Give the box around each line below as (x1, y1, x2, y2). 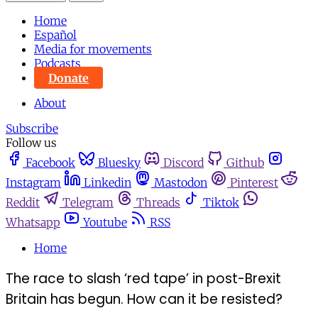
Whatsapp (6, 215, 60, 230)
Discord (163, 155, 204, 170)
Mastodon (154, 175, 207, 190)
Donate (48, 70, 89, 85)
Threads (136, 195, 180, 210)
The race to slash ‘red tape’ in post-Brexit (6, 269, 281, 289)
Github (226, 155, 264, 170)
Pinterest (230, 175, 278, 190)
